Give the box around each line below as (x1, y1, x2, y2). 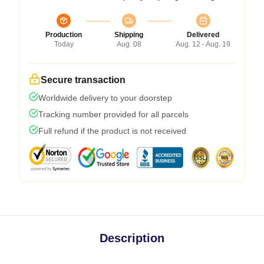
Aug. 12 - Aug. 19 (176, 39, 230, 48)
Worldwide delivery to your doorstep (38, 93, 172, 103)
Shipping (114, 30, 143, 39)
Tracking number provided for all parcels (38, 109, 189, 119)
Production (45, 30, 82, 39)
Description (100, 231, 164, 245)
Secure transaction (41, 74, 126, 85)
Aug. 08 (116, 39, 141, 48)
